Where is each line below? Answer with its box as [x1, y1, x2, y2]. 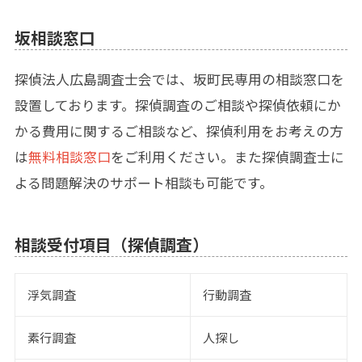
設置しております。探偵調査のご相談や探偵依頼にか [14, 95, 341, 116]
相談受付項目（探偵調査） [14, 233, 208, 257]
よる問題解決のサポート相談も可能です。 [14, 173, 273, 193]
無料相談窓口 [27, 147, 111, 167]
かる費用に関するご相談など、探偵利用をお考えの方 [14, 121, 343, 141]
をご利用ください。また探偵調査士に [110, 147, 344, 167]
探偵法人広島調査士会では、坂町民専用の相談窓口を [14, 69, 344, 90]
